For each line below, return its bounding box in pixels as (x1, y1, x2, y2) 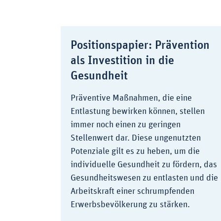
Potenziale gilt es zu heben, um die (71, 147, 200, 156)
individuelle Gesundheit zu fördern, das (71, 160, 217, 170)
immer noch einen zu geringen (71, 120, 181, 130)
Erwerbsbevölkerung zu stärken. (71, 200, 190, 210)
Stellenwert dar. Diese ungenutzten (71, 134, 201, 143)
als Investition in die (71, 55, 174, 67)
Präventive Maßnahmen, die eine (71, 94, 192, 103)
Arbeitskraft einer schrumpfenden (71, 187, 194, 196)
